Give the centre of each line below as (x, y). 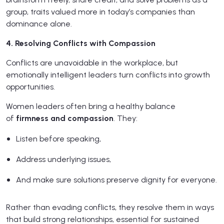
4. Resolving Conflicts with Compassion (81, 43)
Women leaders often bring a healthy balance (91, 106)
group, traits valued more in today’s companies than (100, 12)
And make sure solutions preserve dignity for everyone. (116, 180)
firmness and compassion (65, 118)
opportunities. (30, 87)
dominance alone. (39, 24)
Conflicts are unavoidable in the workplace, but (92, 63)
